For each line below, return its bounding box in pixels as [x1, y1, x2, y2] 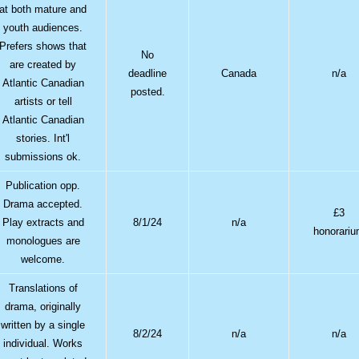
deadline [128, 67, 167, 79]
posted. [130, 85, 165, 98]
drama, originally [5, 300, 82, 313]
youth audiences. [3, 21, 83, 34]
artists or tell [14, 95, 72, 107]
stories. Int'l [16, 131, 71, 144]
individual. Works [3, 337, 83, 349]
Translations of [8, 281, 78, 294]
